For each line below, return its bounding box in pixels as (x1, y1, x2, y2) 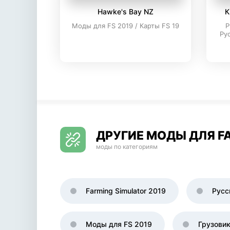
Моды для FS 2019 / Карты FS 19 (72, 22, 179, 30)
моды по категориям (96, 143, 158, 150)
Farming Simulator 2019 (86, 186, 166, 195)
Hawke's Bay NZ (98, 7, 154, 16)
